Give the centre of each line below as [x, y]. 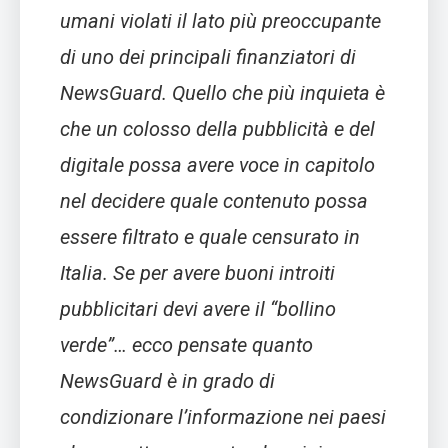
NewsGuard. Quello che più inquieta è [222, 93]
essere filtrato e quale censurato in [210, 237]
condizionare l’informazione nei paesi [223, 417]
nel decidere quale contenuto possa [214, 201]
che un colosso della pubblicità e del [217, 129]
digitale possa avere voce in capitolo [217, 165]
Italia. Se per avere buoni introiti [197, 273]
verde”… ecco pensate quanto [186, 345]
